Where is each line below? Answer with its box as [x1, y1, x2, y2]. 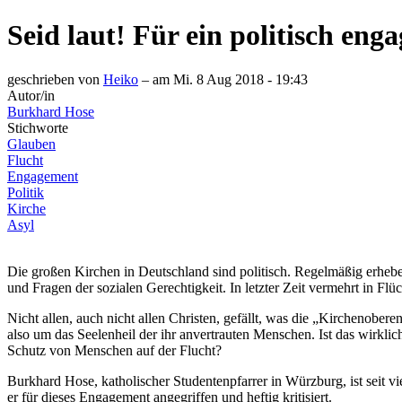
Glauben [7, 135, 56, 152]
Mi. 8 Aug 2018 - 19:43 [173, 71, 308, 87]
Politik [7, 184, 44, 200]
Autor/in [7, 87, 55, 103]
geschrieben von [7, 71, 103, 87]
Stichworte [7, 119, 68, 135]
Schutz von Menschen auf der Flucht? [7, 342, 222, 358]
